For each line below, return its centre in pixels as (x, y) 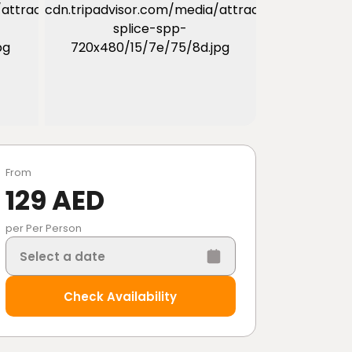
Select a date (62, 256)
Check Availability (121, 296)
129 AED (55, 200)
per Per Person (43, 228)
